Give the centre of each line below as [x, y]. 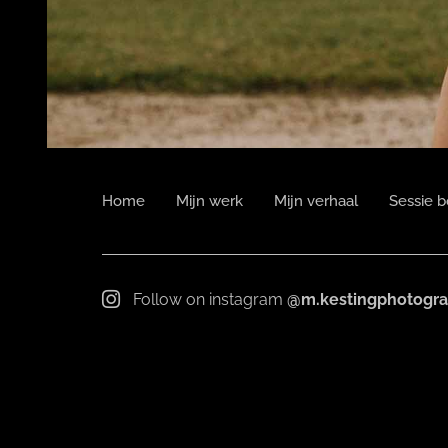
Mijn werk [209, 201]
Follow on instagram [210, 299]
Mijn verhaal [316, 201]
